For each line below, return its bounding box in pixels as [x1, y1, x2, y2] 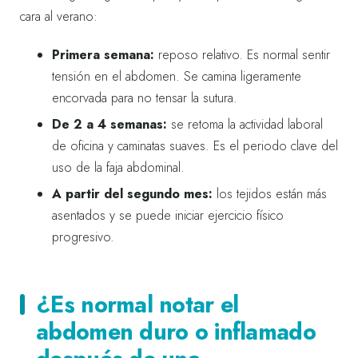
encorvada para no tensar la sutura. [52, 88, 237, 107]
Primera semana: [52, 45, 154, 64]
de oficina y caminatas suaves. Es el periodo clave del [52, 136, 338, 155]
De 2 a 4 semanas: [52, 114, 167, 133]
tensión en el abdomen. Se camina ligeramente [52, 66, 301, 86]
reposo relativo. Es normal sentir [154, 45, 330, 64]
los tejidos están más [213, 184, 327, 203]
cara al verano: [20, 6, 97, 26]
